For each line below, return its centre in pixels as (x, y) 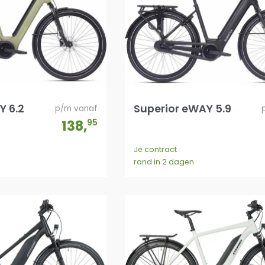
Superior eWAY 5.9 (182, 109)
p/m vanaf (77, 109)
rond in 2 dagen (164, 162)
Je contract (155, 150)
